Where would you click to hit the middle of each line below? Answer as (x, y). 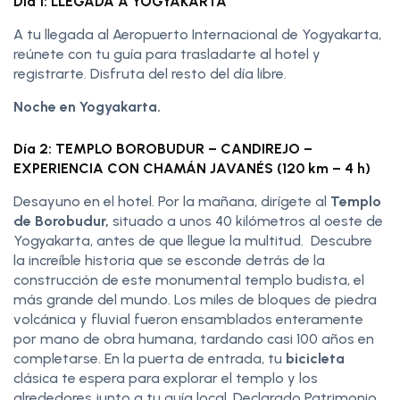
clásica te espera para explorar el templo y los (166, 378)
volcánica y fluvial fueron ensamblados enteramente (188, 319)
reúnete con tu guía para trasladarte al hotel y (167, 54)
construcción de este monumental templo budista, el (189, 279)
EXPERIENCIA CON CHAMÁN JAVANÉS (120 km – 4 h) (192, 168)
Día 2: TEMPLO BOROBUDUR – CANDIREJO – (163, 148)
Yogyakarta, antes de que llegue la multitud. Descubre (193, 240)
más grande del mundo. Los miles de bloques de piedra (195, 299)
